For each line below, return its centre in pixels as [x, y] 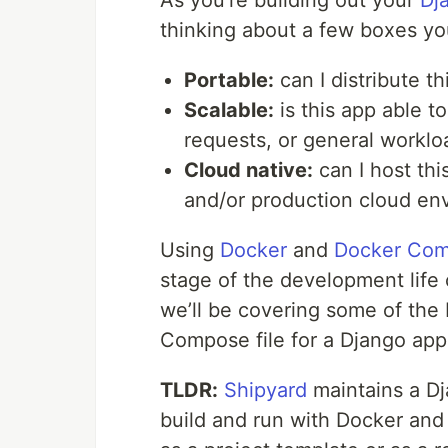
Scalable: [229, 110]
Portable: [229, 80]
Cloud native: [248, 170]
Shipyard [265, 390]
